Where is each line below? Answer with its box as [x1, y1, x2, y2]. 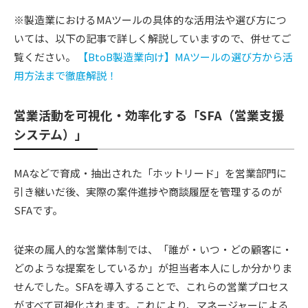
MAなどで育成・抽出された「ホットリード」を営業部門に [14, 165, 287, 180]
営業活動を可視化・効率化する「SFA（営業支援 [14, 106, 284, 124]
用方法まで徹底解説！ [14, 68, 117, 83]
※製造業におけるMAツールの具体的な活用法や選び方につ [14, 12, 287, 27]
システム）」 [14, 125, 87, 144]
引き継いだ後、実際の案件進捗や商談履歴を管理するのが [14, 184, 282, 199]
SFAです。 [14, 202, 63, 217]
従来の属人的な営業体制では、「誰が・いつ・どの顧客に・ [14, 241, 292, 256]
